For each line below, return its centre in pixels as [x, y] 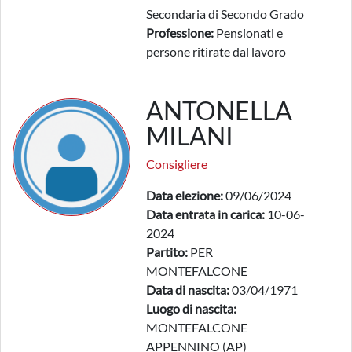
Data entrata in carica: [205, 214]
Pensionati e [248, 33]
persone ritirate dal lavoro [216, 51]
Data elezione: [185, 195]
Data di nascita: [188, 290]
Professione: [180, 33]
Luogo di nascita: [191, 308]
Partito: [167, 252]
